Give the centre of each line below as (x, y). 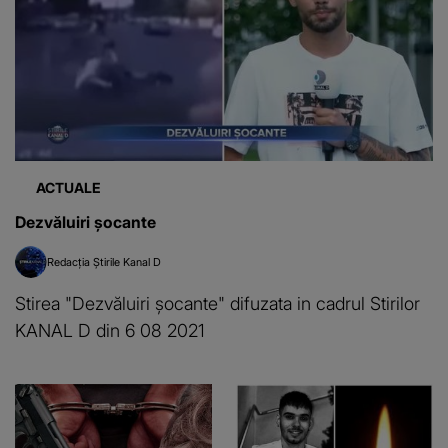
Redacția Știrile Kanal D (104, 261)
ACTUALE (68, 187)
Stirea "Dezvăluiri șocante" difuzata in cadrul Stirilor (217, 302)
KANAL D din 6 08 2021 (110, 329)
